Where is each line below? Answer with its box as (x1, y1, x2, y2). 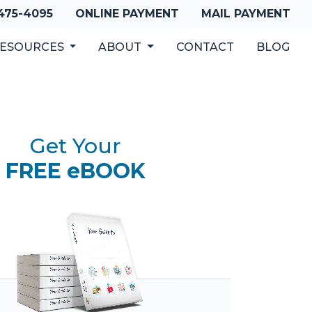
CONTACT (176, 40, 234, 54)
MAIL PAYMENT (201, 7, 290, 20)
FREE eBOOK (6, 158, 146, 184)
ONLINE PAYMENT (75, 7, 179, 20)
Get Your (30, 133, 121, 159)
